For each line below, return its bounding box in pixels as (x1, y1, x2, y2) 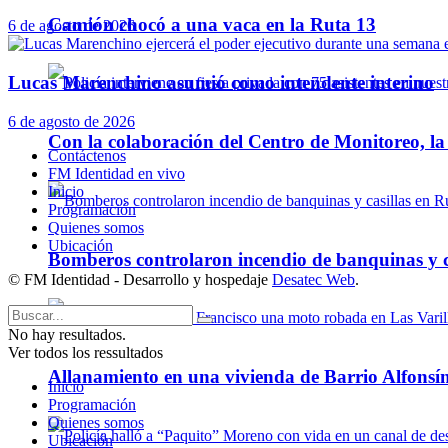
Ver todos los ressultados (8, 343, 163, 361)
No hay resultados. (8, 325, 126, 343)
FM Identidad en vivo (48, 164, 185, 182)
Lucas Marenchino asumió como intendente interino (8, 71, 434, 93)
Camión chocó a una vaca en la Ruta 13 (48, 13, 376, 35)
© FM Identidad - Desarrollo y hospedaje (8, 270, 272, 288)
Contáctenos (48, 146, 126, 164)
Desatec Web (272, 270, 355, 288)
